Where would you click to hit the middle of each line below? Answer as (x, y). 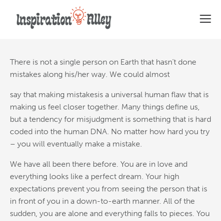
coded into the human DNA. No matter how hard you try (110, 132)
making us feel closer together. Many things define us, (105, 107)
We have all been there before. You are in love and (99, 164)
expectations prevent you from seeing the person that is (109, 189)
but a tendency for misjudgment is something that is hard (110, 119)
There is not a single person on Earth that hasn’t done (103, 62)
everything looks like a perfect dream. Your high (94, 177)
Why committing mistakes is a (110, 15)
